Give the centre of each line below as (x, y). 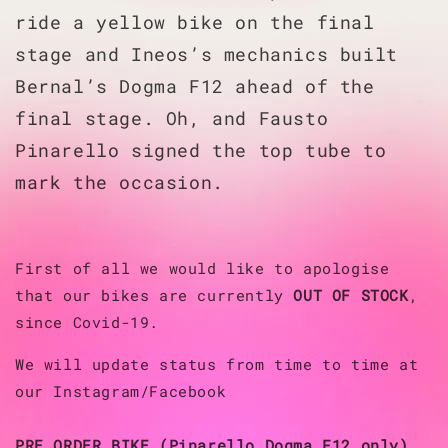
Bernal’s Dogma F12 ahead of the (195, 85)
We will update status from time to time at (217, 363)
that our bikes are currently (154, 294)
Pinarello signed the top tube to (201, 149)
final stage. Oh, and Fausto (172, 117)
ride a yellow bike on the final (195, 21)
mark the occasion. (119, 181)
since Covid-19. (92, 321)
